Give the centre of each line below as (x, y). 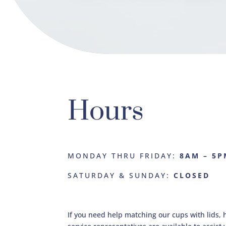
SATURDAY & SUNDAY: (121, 175)
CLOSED (192, 175)
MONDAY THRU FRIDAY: (124, 155)
